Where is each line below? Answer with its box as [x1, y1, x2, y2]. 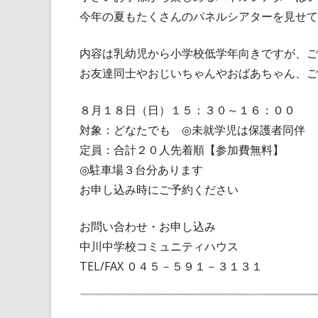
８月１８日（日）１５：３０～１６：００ [79, 102, 295, 118]
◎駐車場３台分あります [79, 162, 203, 177]
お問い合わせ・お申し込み [79, 219, 216, 234]
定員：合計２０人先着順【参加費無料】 [79, 142, 284, 158]
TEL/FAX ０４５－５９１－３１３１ [79, 258, 263, 274]
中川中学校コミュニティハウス [79, 238, 238, 254]
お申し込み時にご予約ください [79, 182, 238, 197]
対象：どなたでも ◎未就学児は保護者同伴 [79, 122, 305, 138]
